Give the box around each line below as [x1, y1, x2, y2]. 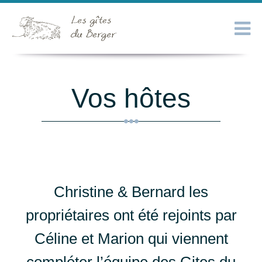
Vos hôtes [71, 83, 191, 113]
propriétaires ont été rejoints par [25, 206, 237, 224]
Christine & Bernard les [54, 183, 208, 201]
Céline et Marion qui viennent [34, 230, 228, 247]
